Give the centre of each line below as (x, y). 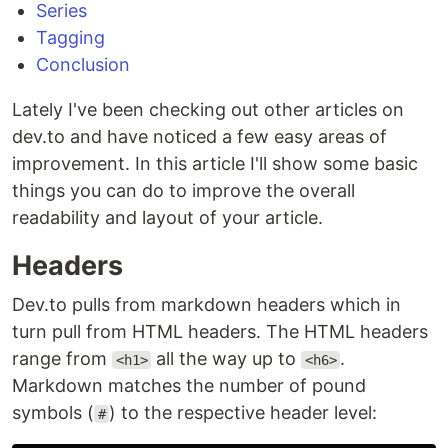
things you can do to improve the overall (183, 190)
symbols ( (53, 412)
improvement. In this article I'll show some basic (215, 163)
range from (62, 358)
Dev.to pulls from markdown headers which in (206, 304)
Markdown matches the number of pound (189, 385)
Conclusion (83, 64)
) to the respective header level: (243, 412)
